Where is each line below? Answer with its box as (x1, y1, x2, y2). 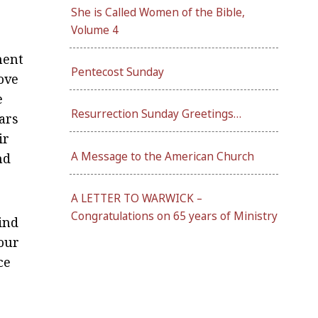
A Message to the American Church (71, 148, 254, 164)
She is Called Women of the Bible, (71, 4, 245, 20)
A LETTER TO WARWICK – (71, 190, 202, 206)
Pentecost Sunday (71, 65, 164, 79)
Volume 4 (71, 22, 119, 38)
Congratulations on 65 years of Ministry (71, 208, 278, 224)
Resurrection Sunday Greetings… (71, 106, 241, 122)
